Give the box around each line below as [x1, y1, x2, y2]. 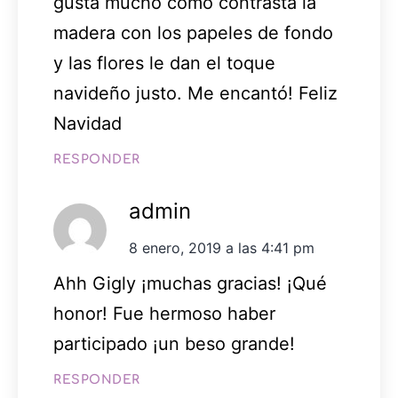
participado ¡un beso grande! [53, 333, 295, 355]
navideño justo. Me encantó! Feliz [53, 83, 338, 105]
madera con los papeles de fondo [53, 22, 333, 44]
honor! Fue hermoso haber [53, 303, 275, 325]
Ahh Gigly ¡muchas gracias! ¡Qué [53, 273, 327, 295]
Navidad [53, 113, 122, 135]
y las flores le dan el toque [53, 52, 275, 75]
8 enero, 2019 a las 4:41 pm [129, 239, 314, 258]
